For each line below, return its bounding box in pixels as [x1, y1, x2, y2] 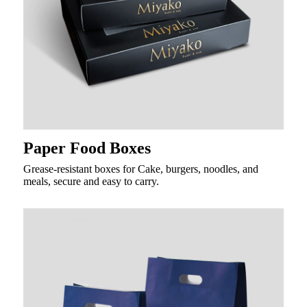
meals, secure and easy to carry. [23, 175, 159, 187]
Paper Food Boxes [23, 138, 151, 157]
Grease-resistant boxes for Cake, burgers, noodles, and [23, 162, 258, 175]
